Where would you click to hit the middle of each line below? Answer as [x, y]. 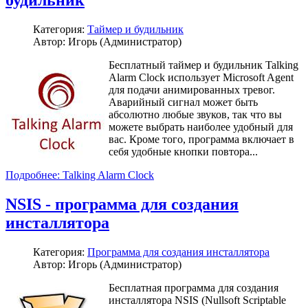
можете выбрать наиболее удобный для [201, 126]
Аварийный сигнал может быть [183, 102]
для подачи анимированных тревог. [192, 89]
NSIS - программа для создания [122, 204]
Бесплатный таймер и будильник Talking [203, 65]
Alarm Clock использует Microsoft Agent [201, 77]
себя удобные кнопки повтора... [183, 151]
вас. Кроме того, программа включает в [201, 139]
